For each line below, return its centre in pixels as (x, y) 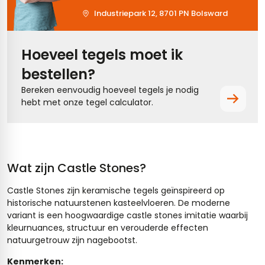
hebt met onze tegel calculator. (87, 103)
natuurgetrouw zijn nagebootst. (72, 240)
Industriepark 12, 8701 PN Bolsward (161, 14)
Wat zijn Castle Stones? (77, 168)
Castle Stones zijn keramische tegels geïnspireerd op (116, 191)
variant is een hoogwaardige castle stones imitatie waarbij (127, 216)
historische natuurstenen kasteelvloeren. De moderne (119, 203)
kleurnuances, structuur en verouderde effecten (108, 228)
